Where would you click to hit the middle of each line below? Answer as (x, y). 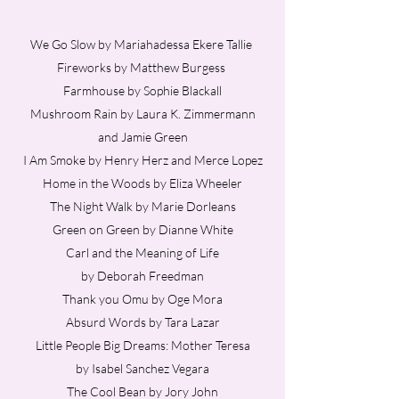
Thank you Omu (107, 299)
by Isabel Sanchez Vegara (142, 368)
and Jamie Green (142, 137)
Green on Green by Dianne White (142, 229)
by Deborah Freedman (142, 276)
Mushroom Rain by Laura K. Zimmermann (142, 114)
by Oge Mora (187, 299)
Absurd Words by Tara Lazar (142, 322)
